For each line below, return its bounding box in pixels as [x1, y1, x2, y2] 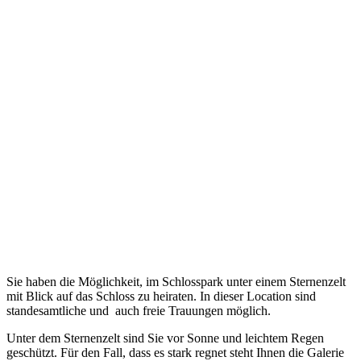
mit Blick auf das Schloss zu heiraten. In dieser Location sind [6, 288, 316, 303]
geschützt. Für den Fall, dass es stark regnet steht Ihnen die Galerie [6, 345, 344, 359]
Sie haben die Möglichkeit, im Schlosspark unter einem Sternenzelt [6, 274, 346, 288]
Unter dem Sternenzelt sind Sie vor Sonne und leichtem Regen [6, 330, 324, 345]
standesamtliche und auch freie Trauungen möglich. [6, 303, 271, 317]
